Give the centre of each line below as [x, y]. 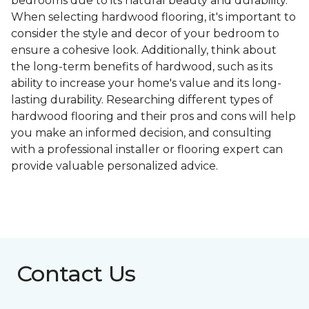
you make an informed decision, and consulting [141, 133]
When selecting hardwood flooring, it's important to [153, 17]
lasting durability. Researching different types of [142, 100]
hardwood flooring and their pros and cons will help [153, 117]
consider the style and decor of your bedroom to [145, 34]
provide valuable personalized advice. [114, 166]
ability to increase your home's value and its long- [146, 83]
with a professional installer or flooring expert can [147, 150]
